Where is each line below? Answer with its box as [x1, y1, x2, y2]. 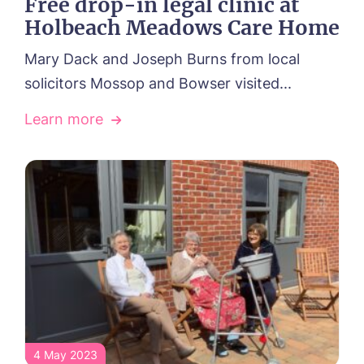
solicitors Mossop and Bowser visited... [24, 74, 292, 92]
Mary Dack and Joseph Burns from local [24, 50, 300, 67]
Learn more [24, 110, 103, 128]
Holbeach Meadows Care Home [24, 14, 340, 41]
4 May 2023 [33, 348, 97, 362]
